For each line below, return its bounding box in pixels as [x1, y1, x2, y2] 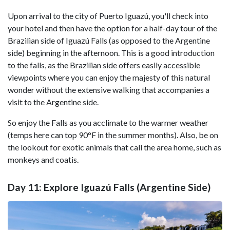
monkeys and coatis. [8, 154, 79, 164]
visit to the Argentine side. [8, 97, 99, 107]
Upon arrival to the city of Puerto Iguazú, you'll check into [8, 10, 208, 21]
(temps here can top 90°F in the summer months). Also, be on [8, 129, 218, 140]
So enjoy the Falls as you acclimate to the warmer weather [8, 117, 208, 127]
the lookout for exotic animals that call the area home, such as [8, 142, 221, 152]
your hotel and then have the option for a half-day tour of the [8, 23, 217, 33]
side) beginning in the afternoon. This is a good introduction [8, 47, 215, 57]
